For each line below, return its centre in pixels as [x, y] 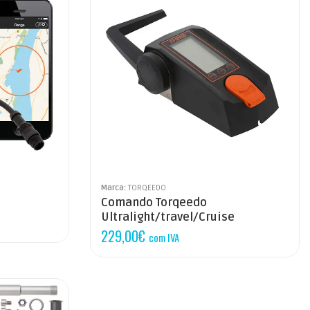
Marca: [115, 187]
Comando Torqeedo [154, 202]
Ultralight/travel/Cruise [168, 217]
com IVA [164, 237]
